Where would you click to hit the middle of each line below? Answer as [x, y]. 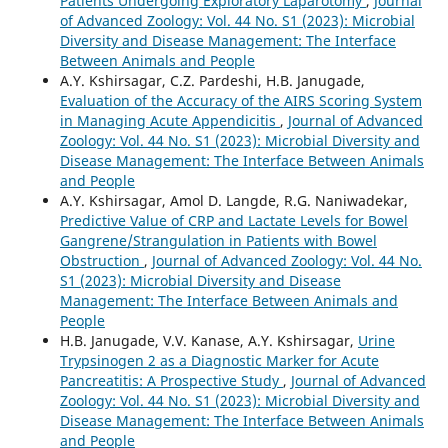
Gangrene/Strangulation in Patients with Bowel [218, 241]
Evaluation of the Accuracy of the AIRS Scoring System [240, 101]
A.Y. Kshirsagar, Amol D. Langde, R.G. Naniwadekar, [233, 201]
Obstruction [101, 261]
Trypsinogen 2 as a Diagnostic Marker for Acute [219, 361]
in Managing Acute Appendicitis [169, 121]
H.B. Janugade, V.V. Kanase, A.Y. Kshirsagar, [208, 341]
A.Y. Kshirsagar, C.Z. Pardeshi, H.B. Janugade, [212, 81]
